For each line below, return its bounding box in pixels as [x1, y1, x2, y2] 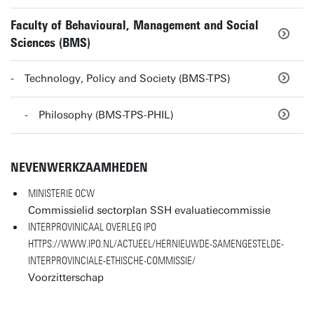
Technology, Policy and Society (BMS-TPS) [25, 72, 231, 85]
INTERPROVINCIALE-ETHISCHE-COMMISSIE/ [28, 254, 196, 267]
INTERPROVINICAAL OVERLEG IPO [28, 221, 156, 233]
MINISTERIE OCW [28, 187, 95, 200]
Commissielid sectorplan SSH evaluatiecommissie [28, 204, 271, 217]
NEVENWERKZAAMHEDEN [11, 160, 148, 175]
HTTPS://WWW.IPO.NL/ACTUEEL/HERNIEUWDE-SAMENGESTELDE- [28, 238, 284, 250]
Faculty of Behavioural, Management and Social [11, 18, 259, 33]
